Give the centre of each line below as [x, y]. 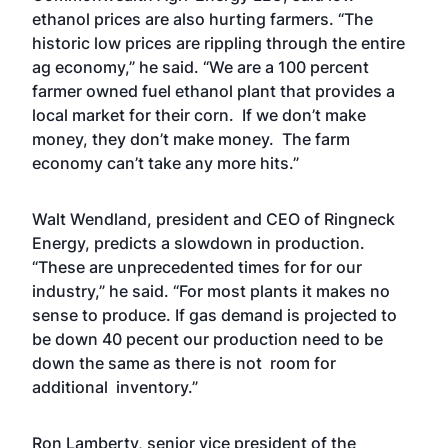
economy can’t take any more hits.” [165, 163]
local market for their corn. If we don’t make [199, 115]
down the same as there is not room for [184, 363]
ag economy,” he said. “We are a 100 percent [200, 67]
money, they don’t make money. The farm [191, 139]
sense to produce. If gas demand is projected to [214, 315]
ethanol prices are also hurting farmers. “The [202, 19]
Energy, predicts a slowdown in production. [198, 243]
